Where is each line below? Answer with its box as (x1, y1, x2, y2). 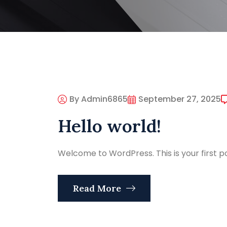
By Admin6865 (69, 93, 128, 105)
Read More (73, 182, 124, 195)
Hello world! (58, 115, 161, 138)
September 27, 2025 (138, 93, 221, 105)
